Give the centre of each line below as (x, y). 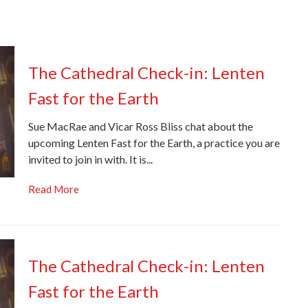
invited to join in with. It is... (90, 159)
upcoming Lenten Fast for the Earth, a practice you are (154, 143)
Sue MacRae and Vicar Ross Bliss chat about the (140, 126)
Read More (53, 189)
